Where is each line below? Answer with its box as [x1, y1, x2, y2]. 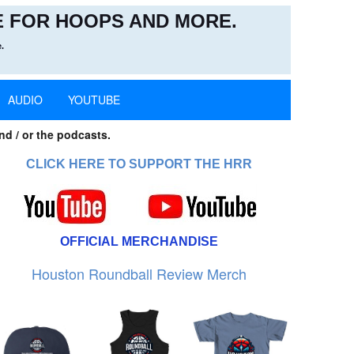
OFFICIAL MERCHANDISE [60, 235, 218, 248]
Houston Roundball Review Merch [32, 263, 247, 284]
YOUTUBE [68, 92, 120, 107]
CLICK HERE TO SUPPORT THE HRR [26, 157, 252, 171]
